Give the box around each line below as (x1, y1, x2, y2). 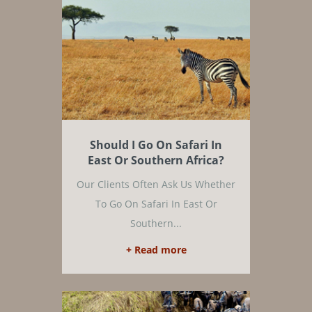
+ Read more (125, 243, 187, 256)
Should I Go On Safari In (90, 137, 222, 153)
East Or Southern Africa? (88, 153, 224, 168)
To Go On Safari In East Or (95, 197, 217, 210)
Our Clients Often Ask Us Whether (77, 178, 235, 191)
